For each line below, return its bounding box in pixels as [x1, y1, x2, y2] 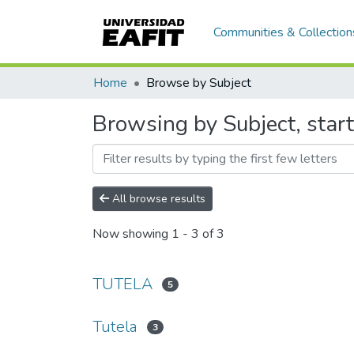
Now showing [92, 225, 171, 243]
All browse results [109, 191, 205, 206]
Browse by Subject [146, 74, 251, 92]
